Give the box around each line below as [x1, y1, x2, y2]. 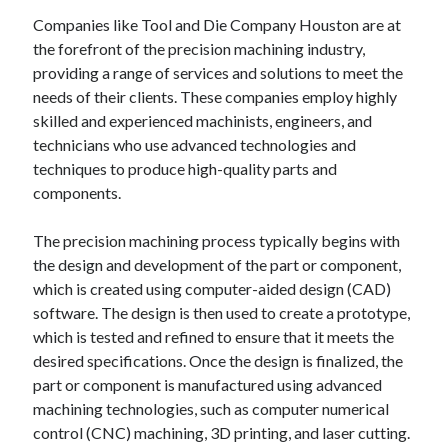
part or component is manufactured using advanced [33, 375, 383, 394]
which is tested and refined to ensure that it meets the [33, 327, 395, 346]
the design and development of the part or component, [33, 255, 402, 274]
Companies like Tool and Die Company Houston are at [33, 15, 402, 34]
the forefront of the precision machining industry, [33, 39, 366, 58]
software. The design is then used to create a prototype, [33, 303, 411, 322]
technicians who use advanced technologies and [33, 135, 357, 154]
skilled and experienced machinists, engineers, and [33, 111, 373, 130]
